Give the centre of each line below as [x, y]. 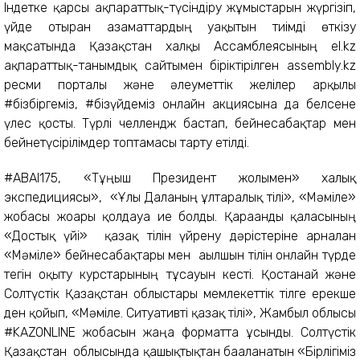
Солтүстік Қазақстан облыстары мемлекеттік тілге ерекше [180, 294]
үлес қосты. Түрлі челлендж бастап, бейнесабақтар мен [180, 123]
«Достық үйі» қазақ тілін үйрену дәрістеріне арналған [180, 236]
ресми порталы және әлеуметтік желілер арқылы [180, 85]
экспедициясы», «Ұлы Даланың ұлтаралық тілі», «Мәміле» [180, 197]
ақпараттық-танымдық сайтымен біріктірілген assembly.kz [180, 65]
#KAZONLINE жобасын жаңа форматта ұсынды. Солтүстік [180, 332]
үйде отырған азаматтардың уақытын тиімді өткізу [180, 27]
